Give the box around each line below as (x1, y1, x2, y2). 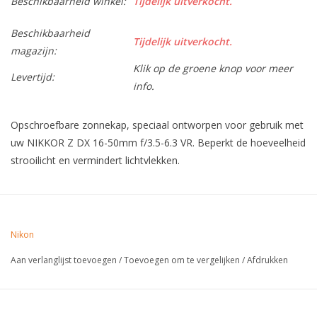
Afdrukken (247, 254, 288, 267)
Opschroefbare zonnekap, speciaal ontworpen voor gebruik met (11, 118, 304, 132)
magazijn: (11, 44, 57, 58)
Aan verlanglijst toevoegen (11, 254, 117, 267)
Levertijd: (11, 70, 54, 84)
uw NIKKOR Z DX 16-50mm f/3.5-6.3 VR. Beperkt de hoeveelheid (11, 136, 306, 150)
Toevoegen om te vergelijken (124, 254, 242, 267)
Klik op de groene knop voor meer (133, 62, 293, 76)
